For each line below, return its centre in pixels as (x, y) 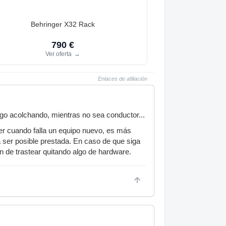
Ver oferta (59, 54)
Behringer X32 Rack (63, 24)
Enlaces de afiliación (123, 78)
